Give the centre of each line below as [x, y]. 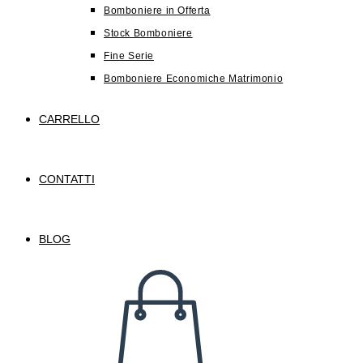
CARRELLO [69, 119]
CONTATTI [67, 179]
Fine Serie [129, 56]
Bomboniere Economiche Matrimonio [194, 79]
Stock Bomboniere [148, 33]
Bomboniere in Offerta [157, 11]
